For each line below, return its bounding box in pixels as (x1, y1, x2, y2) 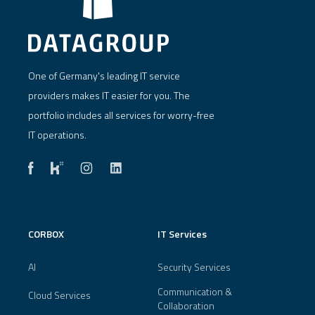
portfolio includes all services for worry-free (28, 107, 214, 122)
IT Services (157, 226, 207, 241)
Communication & (157, 283, 232, 299)
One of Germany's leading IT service (28, 67, 180, 83)
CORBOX (28, 226, 64, 241)
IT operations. (28, 127, 86, 142)
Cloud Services (28, 287, 91, 302)
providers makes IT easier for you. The (28, 87, 190, 103)
